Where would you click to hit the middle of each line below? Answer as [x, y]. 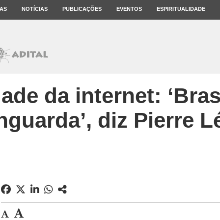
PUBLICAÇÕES [82, 9]
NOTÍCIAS [35, 9]
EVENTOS [129, 9]
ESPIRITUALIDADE [181, 9]
